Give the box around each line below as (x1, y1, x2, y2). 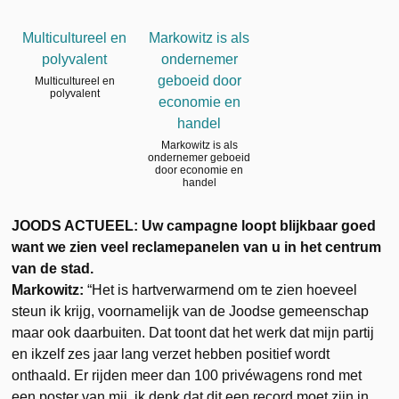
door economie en (155, 163, 244, 176)
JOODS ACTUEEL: (12, 217, 139, 233)
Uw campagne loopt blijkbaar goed (142, 217, 377, 233)
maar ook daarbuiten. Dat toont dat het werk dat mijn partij (12, 324, 375, 340)
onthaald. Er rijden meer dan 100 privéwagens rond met (12, 367, 362, 383)
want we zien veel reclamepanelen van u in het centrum (12, 239, 382, 255)
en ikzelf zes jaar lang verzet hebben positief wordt (12, 346, 330, 362)
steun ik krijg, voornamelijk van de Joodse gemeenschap (12, 303, 370, 319)
